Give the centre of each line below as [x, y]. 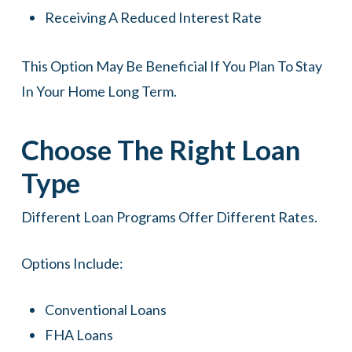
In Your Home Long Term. [99, 92]
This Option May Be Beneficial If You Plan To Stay [171, 66]
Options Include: [72, 264]
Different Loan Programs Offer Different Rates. [169, 217]
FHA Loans [79, 335]
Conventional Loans [105, 310]
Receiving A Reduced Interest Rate [153, 18]
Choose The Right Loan [160, 150]
